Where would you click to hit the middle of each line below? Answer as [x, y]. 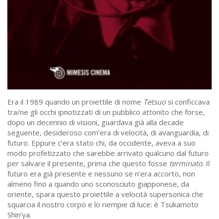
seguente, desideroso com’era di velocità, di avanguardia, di [108, 133]
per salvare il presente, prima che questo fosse [88, 164]
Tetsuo [154, 102]
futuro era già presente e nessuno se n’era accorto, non [101, 174]
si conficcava [188, 102]
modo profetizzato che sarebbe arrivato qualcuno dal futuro [108, 153]
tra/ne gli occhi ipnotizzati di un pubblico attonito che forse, [106, 112]
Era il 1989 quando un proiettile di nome [75, 102]
